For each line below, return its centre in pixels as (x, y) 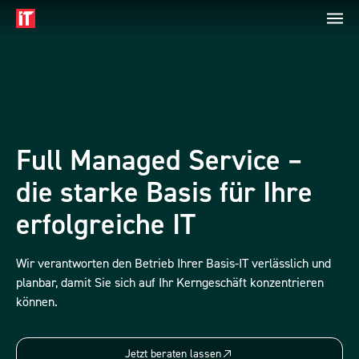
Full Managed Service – (159, 161)
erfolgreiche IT (106, 225)
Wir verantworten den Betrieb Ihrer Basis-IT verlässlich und (173, 264)
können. (37, 302)
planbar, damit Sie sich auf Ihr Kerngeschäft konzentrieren (170, 283)
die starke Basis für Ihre (164, 193)
